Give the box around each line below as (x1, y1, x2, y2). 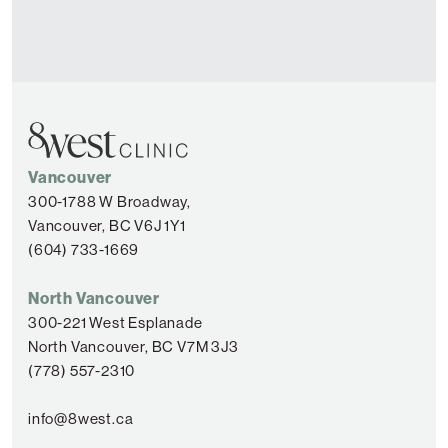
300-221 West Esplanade (28, 313, 203, 331)
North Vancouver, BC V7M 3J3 (28, 337, 239, 355)
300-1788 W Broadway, (28, 192, 191, 210)
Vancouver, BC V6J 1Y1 (28, 216, 186, 234)
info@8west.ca (28, 409, 134, 427)
